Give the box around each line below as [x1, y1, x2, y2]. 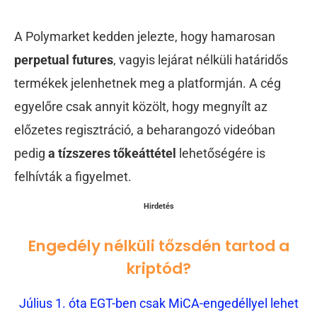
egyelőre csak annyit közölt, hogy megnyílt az [14, 98, 267, 114]
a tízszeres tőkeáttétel [48, 145, 176, 161]
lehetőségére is [176, 145, 265, 161]
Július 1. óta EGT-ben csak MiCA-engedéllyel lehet [18, 295, 299, 311]
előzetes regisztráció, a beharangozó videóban [14, 122, 275, 137]
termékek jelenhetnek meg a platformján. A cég [14, 75, 281, 91]
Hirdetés [143, 202, 174, 212]
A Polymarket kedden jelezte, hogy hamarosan [14, 28, 275, 44]
